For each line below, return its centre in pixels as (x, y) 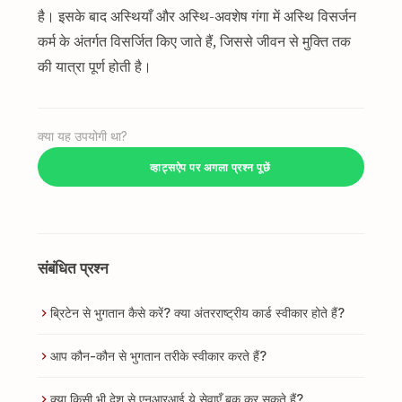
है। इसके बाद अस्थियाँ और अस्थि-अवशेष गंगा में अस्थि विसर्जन (197, 16)
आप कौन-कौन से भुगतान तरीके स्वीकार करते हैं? (158, 356)
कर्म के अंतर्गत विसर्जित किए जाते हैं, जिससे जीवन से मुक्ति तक (194, 41)
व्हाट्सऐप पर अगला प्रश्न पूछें (210, 167)
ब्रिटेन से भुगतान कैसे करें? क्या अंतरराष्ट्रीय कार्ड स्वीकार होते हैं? (197, 313)
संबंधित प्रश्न (73, 268)
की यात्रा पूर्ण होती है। (94, 66)
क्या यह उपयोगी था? (82, 136)
